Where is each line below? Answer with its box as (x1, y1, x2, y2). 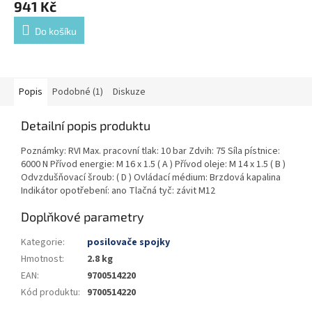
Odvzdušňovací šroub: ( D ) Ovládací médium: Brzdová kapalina (21, 170, 281, 185)
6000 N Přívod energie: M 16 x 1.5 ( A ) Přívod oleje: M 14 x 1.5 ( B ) (21, 157, 286, 171)
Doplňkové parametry (21, 208, 144, 224)
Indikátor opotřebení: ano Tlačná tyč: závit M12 (21, 183, 215, 198)
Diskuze (113, 84, 146, 99)
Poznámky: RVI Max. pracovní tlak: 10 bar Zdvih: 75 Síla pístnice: (21, 143, 280, 158)
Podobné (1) (52, 84, 103, 99)
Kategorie (21, 235, 63, 249)
